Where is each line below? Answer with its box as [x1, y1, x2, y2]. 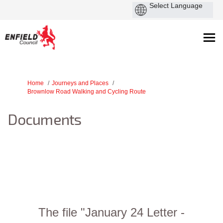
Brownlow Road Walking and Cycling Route [27, 88, 146, 95]
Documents [7, 110, 81, 128]
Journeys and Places [52, 80, 109, 87]
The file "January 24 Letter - [38, 206, 185, 219]
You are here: [7, 79, 43, 86]
